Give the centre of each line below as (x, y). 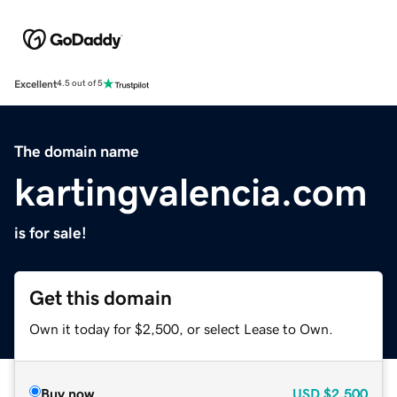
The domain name (77, 151)
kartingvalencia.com (191, 192)
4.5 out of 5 (80, 84)
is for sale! (51, 233)
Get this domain (101, 298)
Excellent (35, 84)
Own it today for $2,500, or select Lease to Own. (181, 328)
